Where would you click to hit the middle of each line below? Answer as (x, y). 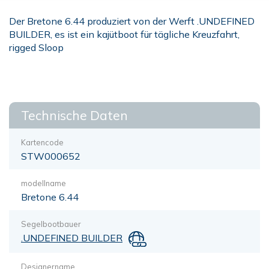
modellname (44, 183)
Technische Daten (74, 115)
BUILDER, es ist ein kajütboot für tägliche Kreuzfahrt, (124, 34)
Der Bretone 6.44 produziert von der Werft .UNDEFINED (132, 21)
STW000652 (51, 156)
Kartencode (42, 142)
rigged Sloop (36, 47)
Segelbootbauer (51, 224)
